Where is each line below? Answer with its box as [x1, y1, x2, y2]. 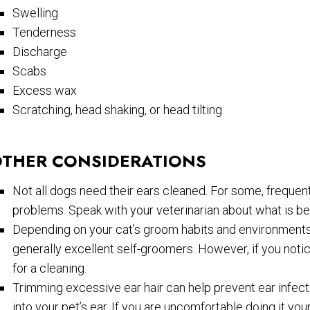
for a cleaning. [12, 261, 87, 276]
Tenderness [12, 25, 77, 40]
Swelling [12, 6, 59, 21]
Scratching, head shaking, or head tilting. [12, 102, 225, 118]
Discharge [12, 44, 68, 60]
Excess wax [12, 83, 77, 98]
